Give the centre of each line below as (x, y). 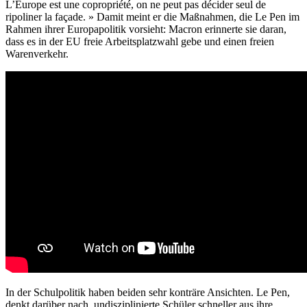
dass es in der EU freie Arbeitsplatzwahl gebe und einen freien (140, 41)
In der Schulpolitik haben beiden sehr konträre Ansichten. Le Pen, (148, 292)
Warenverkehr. (37, 53)
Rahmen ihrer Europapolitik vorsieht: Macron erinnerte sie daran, (146, 29)
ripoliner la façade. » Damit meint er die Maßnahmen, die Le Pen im (152, 16)
